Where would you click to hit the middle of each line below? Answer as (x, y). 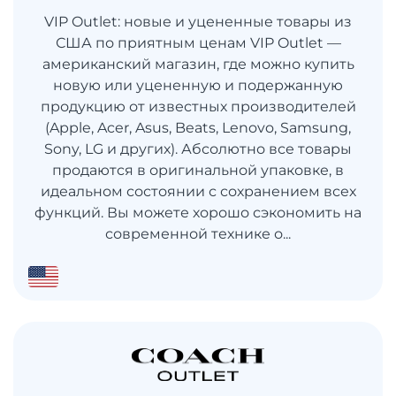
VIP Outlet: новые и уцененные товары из (198, 21)
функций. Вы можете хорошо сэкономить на (198, 212)
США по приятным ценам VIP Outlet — (198, 42)
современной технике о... (198, 233)
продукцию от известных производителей (198, 106)
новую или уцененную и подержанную (198, 85)
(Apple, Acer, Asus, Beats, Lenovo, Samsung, (198, 127)
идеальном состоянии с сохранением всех (198, 191)
